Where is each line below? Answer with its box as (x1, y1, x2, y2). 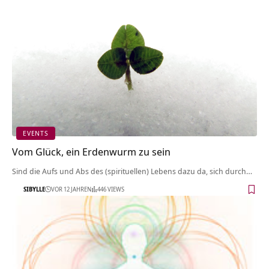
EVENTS (23, 128, 49, 138)
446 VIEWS (97, 185, 124, 194)
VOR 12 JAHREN (51, 185, 91, 194)
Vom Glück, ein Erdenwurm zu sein (12, 144, 171, 159)
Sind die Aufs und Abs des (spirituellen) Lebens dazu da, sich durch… (12, 165, 252, 177)
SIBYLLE (23, 185, 45, 194)
